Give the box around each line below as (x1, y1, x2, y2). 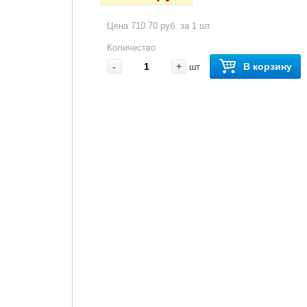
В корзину (243, 61, 292, 73)
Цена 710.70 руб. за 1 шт (106, 21, 210, 32)
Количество (106, 42, 156, 53)
